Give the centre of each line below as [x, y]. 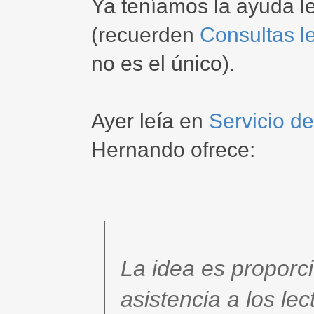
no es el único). [163, 63]
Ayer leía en [150, 121]
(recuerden [145, 35]
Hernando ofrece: [173, 150]
